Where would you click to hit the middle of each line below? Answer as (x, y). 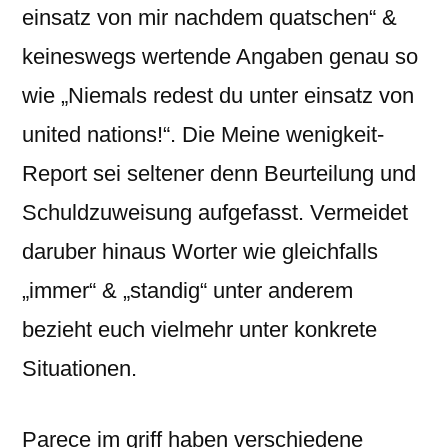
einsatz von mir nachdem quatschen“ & (209, 17)
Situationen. (79, 368)
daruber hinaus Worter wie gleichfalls (200, 251)
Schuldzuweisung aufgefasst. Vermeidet (215, 212)
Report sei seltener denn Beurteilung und (219, 173)
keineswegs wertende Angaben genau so (220, 56)
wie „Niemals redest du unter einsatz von (218, 95)
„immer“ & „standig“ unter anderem (187, 290)
